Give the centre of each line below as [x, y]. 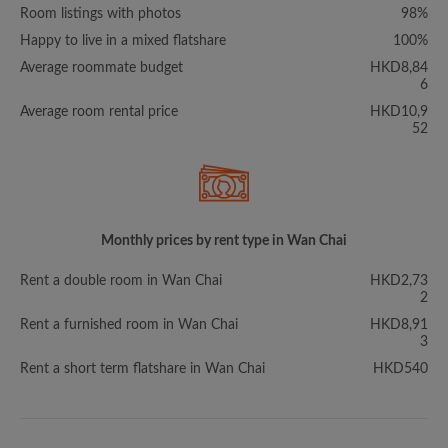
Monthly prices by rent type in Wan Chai [224, 241]
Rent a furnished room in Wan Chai [129, 325]
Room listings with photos [100, 14]
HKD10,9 [399, 112]
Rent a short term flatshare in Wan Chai [142, 369]
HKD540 [400, 369]
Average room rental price [99, 112]
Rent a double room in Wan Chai [121, 281]
